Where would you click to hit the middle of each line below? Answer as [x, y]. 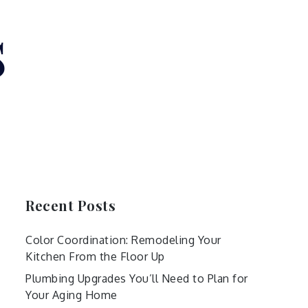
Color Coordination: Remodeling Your [123, 240]
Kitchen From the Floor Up [95, 256]
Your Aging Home [71, 295]
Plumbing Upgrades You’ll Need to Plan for [137, 278]
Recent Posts [70, 205]
